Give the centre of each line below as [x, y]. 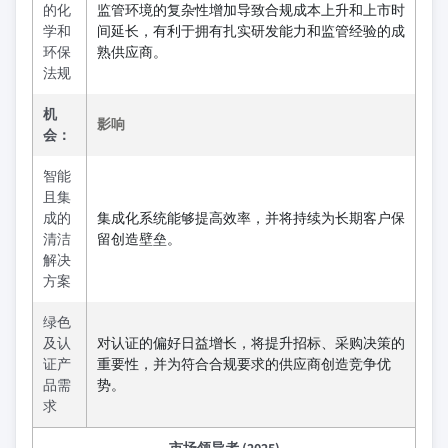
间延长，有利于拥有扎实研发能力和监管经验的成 [251, 30]
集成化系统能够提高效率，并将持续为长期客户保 [251, 217]
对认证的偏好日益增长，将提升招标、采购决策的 [251, 342]
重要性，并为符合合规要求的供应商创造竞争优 [244, 363]
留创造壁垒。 [139, 238]
